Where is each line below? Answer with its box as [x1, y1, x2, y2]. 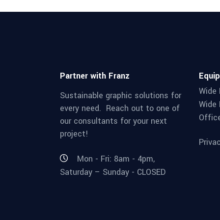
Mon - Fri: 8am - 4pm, [77, 153, 155, 165]
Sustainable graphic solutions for [60, 90, 181, 102]
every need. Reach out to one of [60, 103, 180, 114]
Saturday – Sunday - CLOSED [60, 166, 165, 178]
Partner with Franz [60, 70, 130, 82]
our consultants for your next [60, 115, 167, 127]
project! [60, 128, 88, 140]
